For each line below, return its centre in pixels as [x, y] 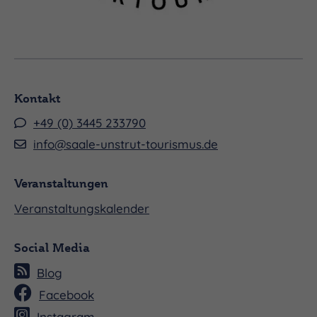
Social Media [52, 247]
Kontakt [37, 98]
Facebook [67, 294]
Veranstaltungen [61, 183]
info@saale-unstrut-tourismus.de [126, 144]
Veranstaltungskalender [82, 208]
